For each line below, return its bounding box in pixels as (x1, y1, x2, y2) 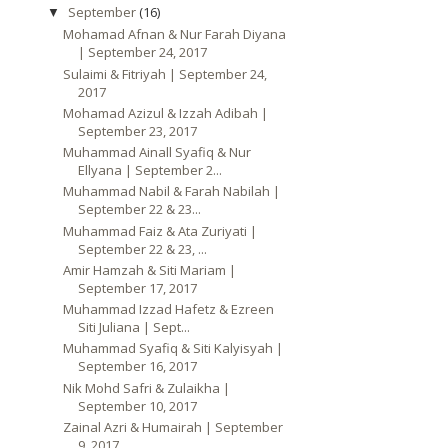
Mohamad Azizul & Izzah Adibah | (63, 103, 269, 122)
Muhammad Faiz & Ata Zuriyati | (63, 221, 258, 240)
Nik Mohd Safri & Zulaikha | (63, 378, 231, 397)
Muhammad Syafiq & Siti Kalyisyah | (63, 339, 284, 358)
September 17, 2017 (78, 278, 198, 297)
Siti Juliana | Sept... (78, 318, 191, 336)
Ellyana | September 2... (78, 161, 223, 179)
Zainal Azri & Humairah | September (63, 417, 284, 436)
